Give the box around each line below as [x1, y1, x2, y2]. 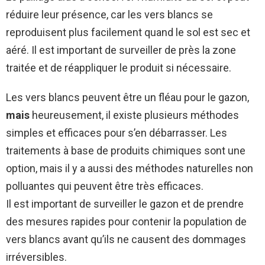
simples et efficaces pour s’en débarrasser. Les [6, 127, 227, 140]
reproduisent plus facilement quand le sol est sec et [6, 26, 250, 39]
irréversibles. [6, 251, 67, 264]
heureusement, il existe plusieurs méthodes [30, 109, 239, 122]
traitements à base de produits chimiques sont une [6, 144, 245, 157]
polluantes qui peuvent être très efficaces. [6, 180, 203, 193]
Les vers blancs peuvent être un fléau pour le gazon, [6, 91, 249, 104]
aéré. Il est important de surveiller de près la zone [6, 44, 236, 57]
